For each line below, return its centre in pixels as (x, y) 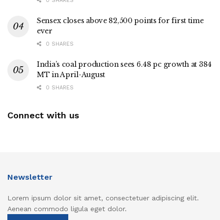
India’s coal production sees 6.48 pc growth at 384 (124, 65)
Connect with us (43, 115)
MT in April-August (71, 75)
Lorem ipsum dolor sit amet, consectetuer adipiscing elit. (103, 198)
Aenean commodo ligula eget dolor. (67, 209)
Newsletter (30, 177)
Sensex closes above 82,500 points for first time (120, 21)
